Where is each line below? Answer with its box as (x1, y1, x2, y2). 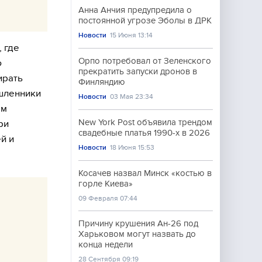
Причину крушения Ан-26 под (78, 219, 198, 228)
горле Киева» (78, 179, 133, 188)
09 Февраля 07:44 (78, 194, 137, 202)
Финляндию (78, 77, 125, 87)
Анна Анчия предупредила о (78, 5, 192, 15)
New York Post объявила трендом (78, 118, 212, 127)
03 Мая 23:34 (110, 92, 154, 101)
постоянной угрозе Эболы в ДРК (78, 16, 212, 25)
